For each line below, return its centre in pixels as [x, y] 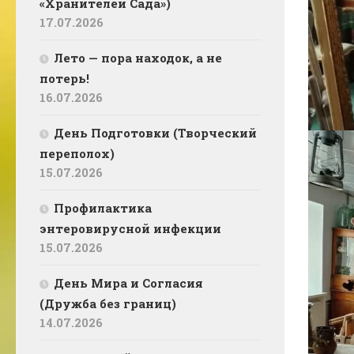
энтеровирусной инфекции [130, 228]
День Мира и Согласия [128, 282]
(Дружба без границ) [108, 303]
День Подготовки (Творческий [155, 132]
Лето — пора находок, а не [138, 57]
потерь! [64, 78]
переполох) [77, 153]
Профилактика [103, 207]
